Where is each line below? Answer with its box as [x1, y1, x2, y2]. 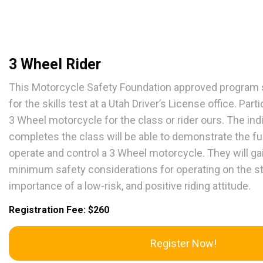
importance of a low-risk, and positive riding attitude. [9, 180, 251, 193]
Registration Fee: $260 [9, 204, 109, 216]
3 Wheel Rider [9, 56, 101, 73]
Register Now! [150, 237, 217, 250]
